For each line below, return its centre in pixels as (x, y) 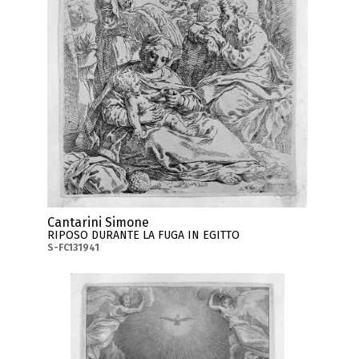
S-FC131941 (73, 248)
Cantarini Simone (98, 222)
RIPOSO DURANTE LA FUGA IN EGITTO (143, 235)
